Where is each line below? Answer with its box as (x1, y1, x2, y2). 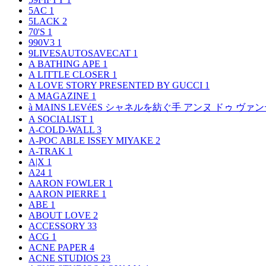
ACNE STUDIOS (28, 253, 101, 264)
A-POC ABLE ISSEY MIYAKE (28, 135, 156, 146)
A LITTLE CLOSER (28, 69, 112, 80)
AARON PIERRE (28, 189, 102, 199)
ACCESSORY (28, 221, 87, 232)
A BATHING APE (28, 59, 103, 69)
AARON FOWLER (28, 178, 108, 189)
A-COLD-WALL (28, 125, 97, 135)
